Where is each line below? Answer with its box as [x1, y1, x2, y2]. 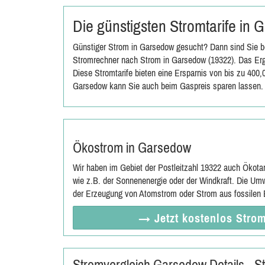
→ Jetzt [138, 211, 182, 225]
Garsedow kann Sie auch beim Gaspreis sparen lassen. [73, 80, 263, 91]
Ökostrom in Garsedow [73, 140, 191, 156]
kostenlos [182, 211, 236, 225]
